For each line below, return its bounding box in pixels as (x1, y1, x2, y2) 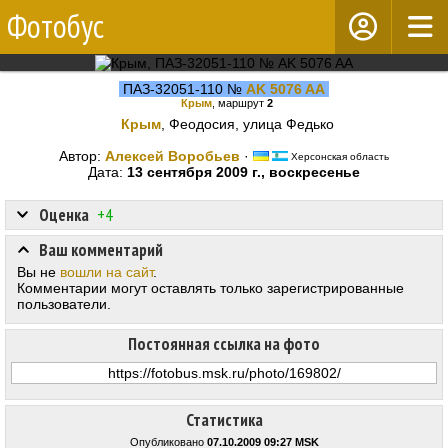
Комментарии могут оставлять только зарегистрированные (17, 280, 404, 296)
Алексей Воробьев (105, 148, 240, 164)
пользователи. (17, 296, 111, 312)
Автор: (59, 148, 105, 164)
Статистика (185, 409, 263, 431)
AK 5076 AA (246, 81, 325, 97)
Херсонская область (288, 151, 389, 162)
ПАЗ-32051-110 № (119, 81, 246, 97)
